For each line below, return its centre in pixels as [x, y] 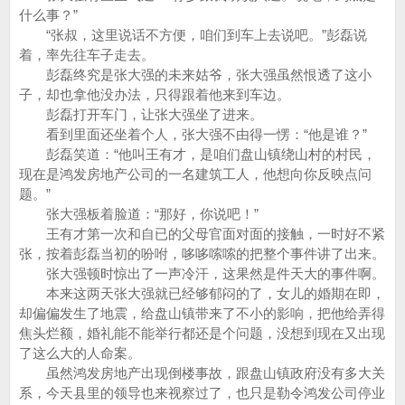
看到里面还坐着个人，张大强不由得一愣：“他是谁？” [193, 134]
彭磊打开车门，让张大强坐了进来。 [141, 114]
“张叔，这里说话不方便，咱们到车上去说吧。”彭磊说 [193, 35]
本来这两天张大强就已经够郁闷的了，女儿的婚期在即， [202, 293]
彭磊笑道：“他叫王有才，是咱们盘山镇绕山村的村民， [198, 154]
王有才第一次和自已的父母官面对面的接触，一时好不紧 [202, 234]
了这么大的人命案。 [80, 353]
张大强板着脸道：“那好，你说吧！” [139, 214]
